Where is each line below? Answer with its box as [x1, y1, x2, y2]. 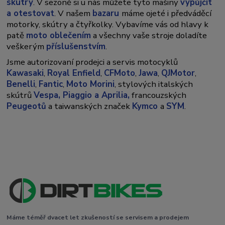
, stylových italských [115, 78, 193, 90]
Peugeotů [7, 100, 47, 112]
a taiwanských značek [46, 100, 133, 112]
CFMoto [104, 67, 136, 79]
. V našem [54, 7, 93, 19]
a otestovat [7, 7, 55, 19]
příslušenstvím [46, 40, 106, 52]
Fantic [39, 78, 63, 90]
